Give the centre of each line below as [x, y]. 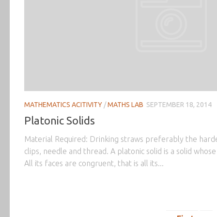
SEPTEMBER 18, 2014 [179, 104]
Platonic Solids [60, 121]
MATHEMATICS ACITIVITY [63, 104]
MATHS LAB [125, 104]
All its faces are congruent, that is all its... [94, 163]
